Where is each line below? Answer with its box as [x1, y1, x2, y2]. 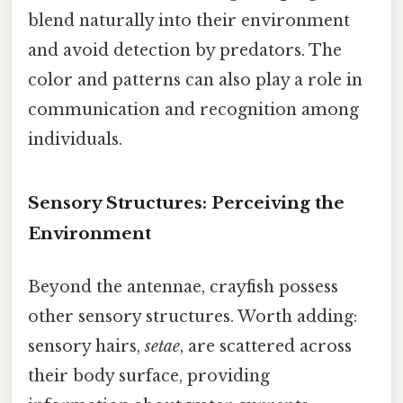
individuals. [28, 130, 122, 150]
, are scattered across [180, 336, 352, 357]
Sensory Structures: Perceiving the [28, 193, 345, 214]
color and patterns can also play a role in [28, 70, 363, 91]
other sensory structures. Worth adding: [28, 307, 357, 327]
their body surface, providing [28, 366, 270, 387]
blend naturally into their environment [28, 11, 350, 31]
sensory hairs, [28, 336, 145, 357]
